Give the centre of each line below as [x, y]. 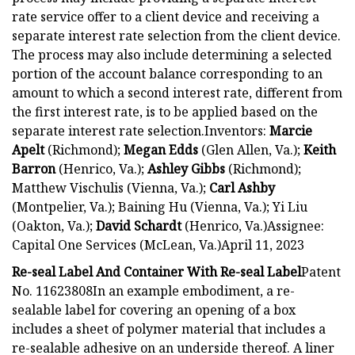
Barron [34, 168]
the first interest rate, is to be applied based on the [165, 111]
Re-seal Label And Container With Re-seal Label [157, 271]
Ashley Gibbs [186, 168]
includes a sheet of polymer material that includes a [169, 328]
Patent [321, 271]
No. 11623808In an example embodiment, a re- [153, 290]
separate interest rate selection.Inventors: [141, 130]
